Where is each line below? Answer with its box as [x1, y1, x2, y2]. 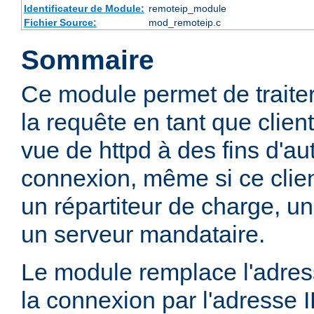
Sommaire [21, 45, 154, 76]
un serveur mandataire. [21, 221, 265, 248]
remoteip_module [148, 3, 226, 15]
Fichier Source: [23, 17, 97, 29]
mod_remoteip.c [148, 17, 221, 29]
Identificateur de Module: [23, 3, 144, 15]
